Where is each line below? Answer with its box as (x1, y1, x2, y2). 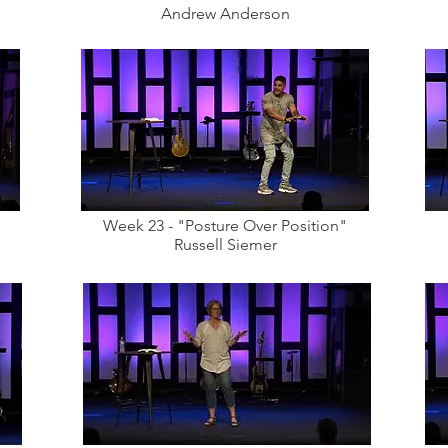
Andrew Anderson (160, 4, 290, 23)
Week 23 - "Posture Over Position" (103, 216, 347, 235)
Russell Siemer (173, 235, 277, 254)
